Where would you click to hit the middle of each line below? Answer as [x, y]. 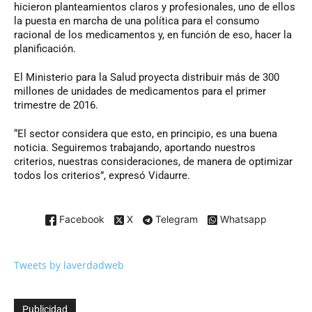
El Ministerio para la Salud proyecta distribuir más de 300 [147, 77]
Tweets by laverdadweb [69, 265]
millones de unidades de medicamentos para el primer [140, 91]
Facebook [80, 219]
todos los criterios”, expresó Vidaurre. [102, 175]
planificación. [45, 48]
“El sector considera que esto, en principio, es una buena [146, 133]
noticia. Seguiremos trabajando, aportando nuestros [135, 147]
